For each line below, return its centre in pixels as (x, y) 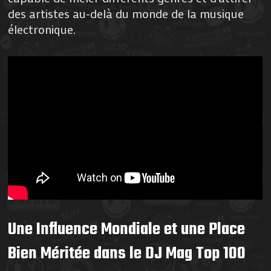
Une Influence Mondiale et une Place (127, 229)
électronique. (42, 29)
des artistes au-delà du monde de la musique (126, 13)
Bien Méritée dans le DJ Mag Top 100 (127, 253)
